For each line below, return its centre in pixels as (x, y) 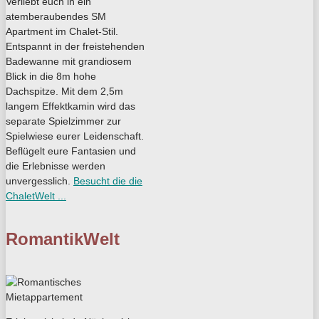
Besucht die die (108, 181)
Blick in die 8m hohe (51, 76)
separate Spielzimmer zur (63, 121)
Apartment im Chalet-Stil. (62, 31)
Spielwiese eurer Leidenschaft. (75, 136)
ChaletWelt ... (36, 195)
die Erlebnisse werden (56, 166)
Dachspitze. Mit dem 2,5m (64, 91)
